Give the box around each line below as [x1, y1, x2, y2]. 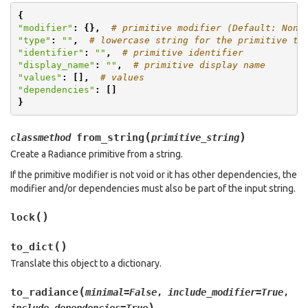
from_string [76, 131, 144, 144]
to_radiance [10, 286, 78, 298]
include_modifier [168, 287, 256, 298]
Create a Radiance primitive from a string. [10, 148, 183, 159]
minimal [85, 287, 124, 298]
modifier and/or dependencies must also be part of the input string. [10, 183, 296, 194]
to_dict [10, 241, 54, 253]
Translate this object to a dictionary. [10, 258, 162, 269]
